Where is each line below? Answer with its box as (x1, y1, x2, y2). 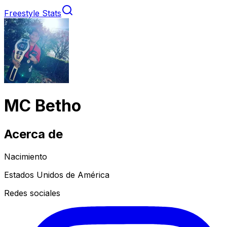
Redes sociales (4, 187, 60, 198)
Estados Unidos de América (4, 169, 109, 180)
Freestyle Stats (4, 8, 61, 18)
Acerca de (4, 126, 63, 141)
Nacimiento (4, 151, 47, 162)
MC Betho (4, 96, 81, 116)
